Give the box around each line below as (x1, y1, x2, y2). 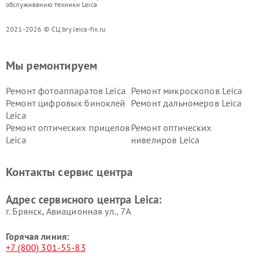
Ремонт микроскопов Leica (131, 85, 243, 96)
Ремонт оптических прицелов (6, 122, 130, 133)
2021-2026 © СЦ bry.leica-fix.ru (6, 25, 106, 33)
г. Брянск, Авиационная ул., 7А (6, 205, 132, 217)
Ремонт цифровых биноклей (6, 97, 126, 109)
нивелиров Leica (131, 134, 200, 146)
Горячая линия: (6, 230, 70, 242)
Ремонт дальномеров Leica (131, 97, 242, 109)
